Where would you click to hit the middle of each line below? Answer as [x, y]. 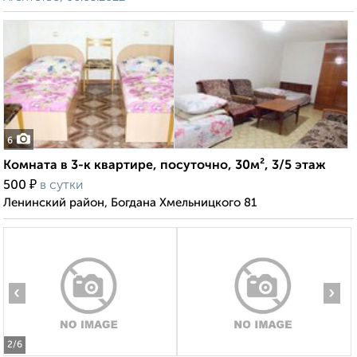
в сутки [61, 186]
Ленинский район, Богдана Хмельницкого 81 [130, 203]
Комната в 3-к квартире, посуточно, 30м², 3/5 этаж [165, 166]
